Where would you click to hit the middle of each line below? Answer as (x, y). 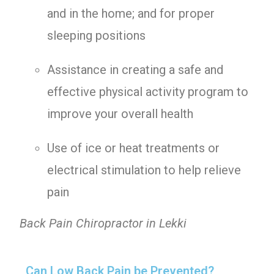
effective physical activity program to (148, 92)
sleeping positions (97, 35)
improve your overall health (120, 114)
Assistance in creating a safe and (135, 70)
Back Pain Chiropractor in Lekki (103, 223)
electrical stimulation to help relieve (144, 170)
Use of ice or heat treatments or (134, 148)
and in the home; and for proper (131, 13)
